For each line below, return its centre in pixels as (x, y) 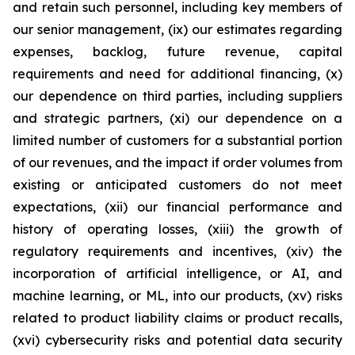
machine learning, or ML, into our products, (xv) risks (177, 296)
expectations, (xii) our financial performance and (177, 207)
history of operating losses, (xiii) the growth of (177, 229)
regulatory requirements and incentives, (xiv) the (177, 251)
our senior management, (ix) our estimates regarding (177, 29)
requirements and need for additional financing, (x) (177, 74)
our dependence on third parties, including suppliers (177, 96)
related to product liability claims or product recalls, (177, 318)
